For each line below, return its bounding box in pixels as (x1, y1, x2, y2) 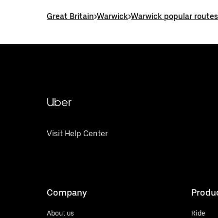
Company (47, 187, 87, 198)
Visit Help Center (47, 129, 108, 138)
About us (47, 209, 74, 217)
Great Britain (47, 12, 94, 21)
